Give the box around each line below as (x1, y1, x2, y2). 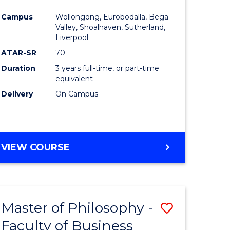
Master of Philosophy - (1, 199, 154, 217)
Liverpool (55, 33, 89, 43)
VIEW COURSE (1, 142, 70, 154)
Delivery (1, 89, 33, 99)
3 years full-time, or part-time (55, 64, 160, 73)
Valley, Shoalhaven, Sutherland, (55, 23, 166, 32)
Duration (1, 64, 36, 73)
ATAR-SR (1, 48, 37, 58)
